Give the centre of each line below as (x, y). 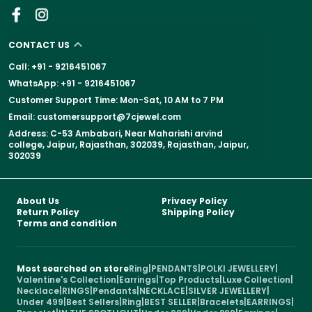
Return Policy (48, 212)
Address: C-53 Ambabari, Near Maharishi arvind (116, 133)
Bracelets (222, 302)
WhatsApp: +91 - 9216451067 (72, 83)
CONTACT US (39, 45)
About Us (38, 201)
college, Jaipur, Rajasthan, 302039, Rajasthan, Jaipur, (128, 144)
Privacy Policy (195, 201)
